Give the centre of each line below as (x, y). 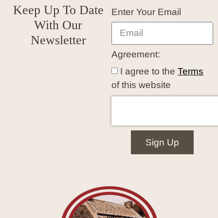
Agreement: (136, 54)
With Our (58, 25)
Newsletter (58, 40)
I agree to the (149, 72)
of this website (141, 85)
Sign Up (163, 142)
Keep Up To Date (58, 10)
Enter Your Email (146, 12)
